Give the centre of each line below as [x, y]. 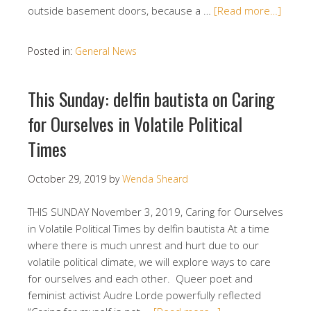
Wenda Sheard [155, 179]
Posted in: [51, 51]
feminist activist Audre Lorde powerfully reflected [144, 295]
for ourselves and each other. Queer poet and [140, 278]
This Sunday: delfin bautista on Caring [151, 99]
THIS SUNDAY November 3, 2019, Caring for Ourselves [155, 212]
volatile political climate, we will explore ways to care [149, 262]
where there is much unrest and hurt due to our [143, 245]
